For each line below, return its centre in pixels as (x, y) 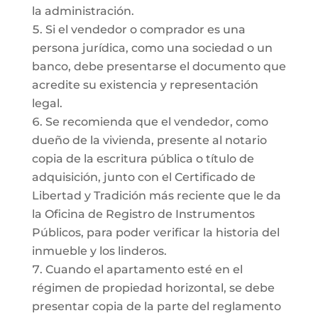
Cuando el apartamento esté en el (144, 269)
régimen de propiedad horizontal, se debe (153, 288)
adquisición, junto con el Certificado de (143, 177)
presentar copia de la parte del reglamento (156, 306)
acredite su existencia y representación (145, 85)
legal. (47, 103)
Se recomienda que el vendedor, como (157, 122)
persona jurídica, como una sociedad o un (152, 48)
